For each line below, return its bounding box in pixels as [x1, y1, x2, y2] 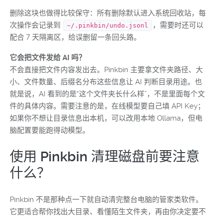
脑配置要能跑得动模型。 [10, 126, 90, 135]
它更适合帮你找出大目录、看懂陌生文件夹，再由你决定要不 [10, 207, 206, 216]
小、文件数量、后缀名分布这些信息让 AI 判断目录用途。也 [10, 77, 202, 86]
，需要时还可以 [153, 21, 203, 30]
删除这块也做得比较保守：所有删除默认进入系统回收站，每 [10, 9, 206, 17]
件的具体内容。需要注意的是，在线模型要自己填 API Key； [10, 102, 205, 110]
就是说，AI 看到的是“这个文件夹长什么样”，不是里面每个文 [10, 90, 205, 98]
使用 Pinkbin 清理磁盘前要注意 [10, 149, 200, 165]
